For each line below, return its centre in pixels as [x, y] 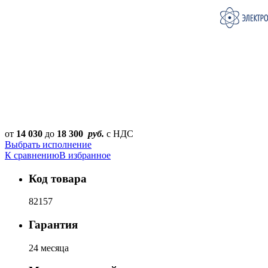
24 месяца [49, 248]
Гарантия [53, 225]
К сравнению [32, 155]
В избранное [85, 155]
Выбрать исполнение [48, 144]
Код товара [58, 178]
